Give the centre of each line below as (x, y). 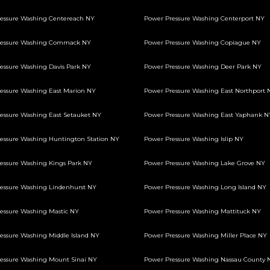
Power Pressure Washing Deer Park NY (203, 67)
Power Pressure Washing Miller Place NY (206, 235)
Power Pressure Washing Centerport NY (204, 18)
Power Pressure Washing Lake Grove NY (205, 163)
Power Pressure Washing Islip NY (194, 139)
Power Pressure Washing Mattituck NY (202, 211)
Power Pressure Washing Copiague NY (202, 42)
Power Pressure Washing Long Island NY (205, 187)
